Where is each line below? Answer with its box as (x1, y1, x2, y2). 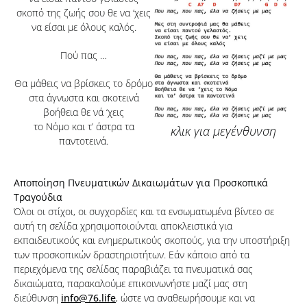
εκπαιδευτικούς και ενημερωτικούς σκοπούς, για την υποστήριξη (14, 234, 290, 247)
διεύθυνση (14, 291, 61, 304)
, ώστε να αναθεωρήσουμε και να (116, 291, 255, 304)
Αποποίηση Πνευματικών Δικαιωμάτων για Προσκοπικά (14, 176, 268, 189)
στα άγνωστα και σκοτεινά (28, 91, 139, 104)
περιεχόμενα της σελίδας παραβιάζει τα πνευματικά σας (14, 262, 253, 275)
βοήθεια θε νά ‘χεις (43, 106, 124, 119)
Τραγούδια (14, 191, 62, 204)
